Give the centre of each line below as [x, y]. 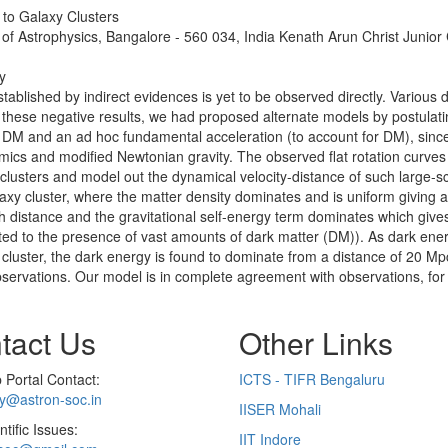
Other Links [316, 343]
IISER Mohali [280, 409]
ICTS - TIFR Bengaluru [312, 379]
